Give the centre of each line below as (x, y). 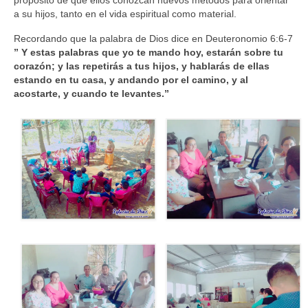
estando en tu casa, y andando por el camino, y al (131, 80)
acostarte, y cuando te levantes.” (91, 93)
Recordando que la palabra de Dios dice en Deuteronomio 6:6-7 (153, 38)
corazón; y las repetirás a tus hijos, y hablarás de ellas (142, 66)
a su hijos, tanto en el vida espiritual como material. (125, 14)
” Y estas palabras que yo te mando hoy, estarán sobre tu (148, 52)
